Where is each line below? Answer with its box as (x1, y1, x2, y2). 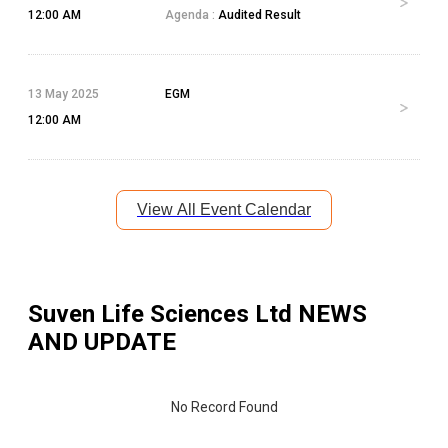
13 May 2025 (28, 86, 99, 101)
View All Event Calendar (137, 200, 311, 218)
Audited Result (215, 7, 302, 22)
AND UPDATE (28, 327, 176, 356)
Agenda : (165, 7, 216, 22)
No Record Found (170, 398, 278, 415)
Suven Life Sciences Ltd (28, 299, 292, 328)
